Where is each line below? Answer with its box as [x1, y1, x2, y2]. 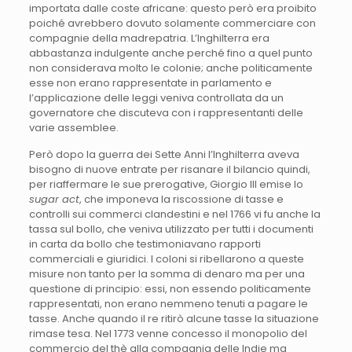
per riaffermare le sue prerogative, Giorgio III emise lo [28, 176, 303, 192]
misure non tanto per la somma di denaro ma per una [28, 266, 305, 281]
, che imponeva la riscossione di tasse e [79, 191, 284, 207]
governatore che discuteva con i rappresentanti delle [28, 104, 303, 120]
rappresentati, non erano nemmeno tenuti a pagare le [28, 295, 308, 311]
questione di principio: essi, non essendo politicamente [28, 280, 311, 296]
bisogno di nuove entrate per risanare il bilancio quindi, [28, 161, 310, 177]
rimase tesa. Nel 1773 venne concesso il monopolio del [28, 325, 307, 341]
